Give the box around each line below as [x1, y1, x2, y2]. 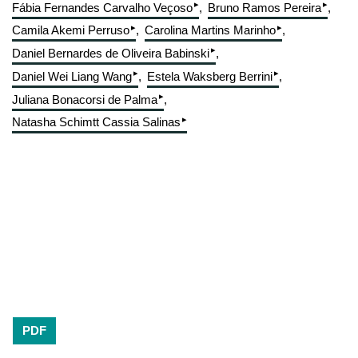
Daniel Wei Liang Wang [12, 69, 132, 83]
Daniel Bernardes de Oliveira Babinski [12, 46, 209, 61]
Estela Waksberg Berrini [147, 69, 272, 83]
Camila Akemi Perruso [12, 23, 129, 38]
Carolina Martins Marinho [145, 23, 276, 38]
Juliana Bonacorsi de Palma [12, 92, 157, 106]
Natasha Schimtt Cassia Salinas [12, 115, 181, 129]
